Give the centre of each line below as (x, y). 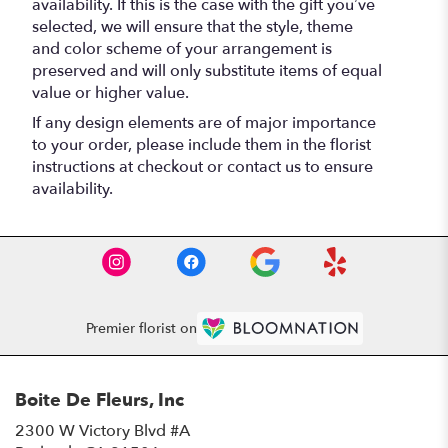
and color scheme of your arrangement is (182, 48)
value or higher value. (110, 92)
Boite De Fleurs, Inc (99, 400)
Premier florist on (141, 329)
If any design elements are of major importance (204, 122)
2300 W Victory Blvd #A (102, 430)
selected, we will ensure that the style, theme (192, 26)
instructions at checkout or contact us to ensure (202, 166)
